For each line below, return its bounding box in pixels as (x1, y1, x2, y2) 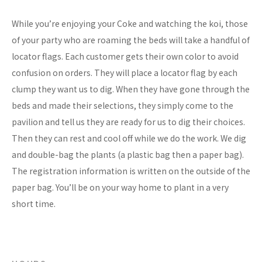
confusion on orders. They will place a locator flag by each (12, 67, 237, 79)
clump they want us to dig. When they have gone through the (12, 83, 250, 95)
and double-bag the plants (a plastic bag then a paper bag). (12, 149, 244, 161)
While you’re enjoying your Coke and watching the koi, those (12, 18, 248, 30)
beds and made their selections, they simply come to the (12, 99, 233, 112)
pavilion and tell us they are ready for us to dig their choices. (12, 116, 245, 128)
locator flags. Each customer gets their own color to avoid (12, 50, 239, 63)
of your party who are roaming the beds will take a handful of (12, 34, 250, 46)
